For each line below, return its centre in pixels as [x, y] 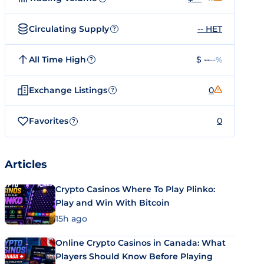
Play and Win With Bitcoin [113, 203]
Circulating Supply [69, 29]
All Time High [57, 59]
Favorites [49, 121]
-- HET [210, 29]
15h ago [71, 218]
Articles [26, 164]
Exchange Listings [68, 90]
